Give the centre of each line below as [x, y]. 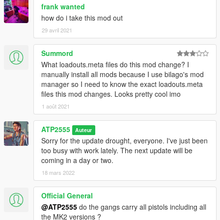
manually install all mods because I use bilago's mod [123, 74]
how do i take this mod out [82, 18]
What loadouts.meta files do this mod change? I [115, 65]
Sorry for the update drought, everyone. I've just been [124, 141]
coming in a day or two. [77, 160]
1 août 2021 [56, 106]
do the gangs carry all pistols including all [142, 207]
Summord [57, 53]
